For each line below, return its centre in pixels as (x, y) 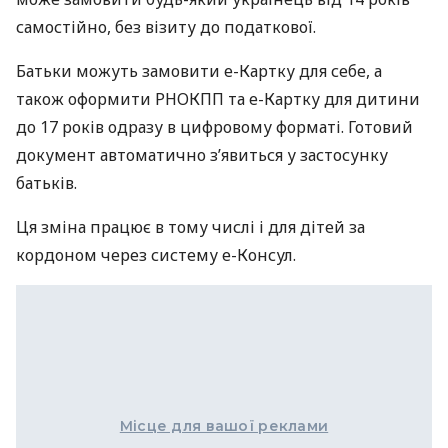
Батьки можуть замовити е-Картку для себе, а (199, 71)
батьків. (46, 183)
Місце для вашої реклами (224, 426)
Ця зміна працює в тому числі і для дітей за (190, 227)
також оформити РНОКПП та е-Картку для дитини (218, 99)
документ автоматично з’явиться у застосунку (202, 155)
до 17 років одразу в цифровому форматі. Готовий (214, 127)
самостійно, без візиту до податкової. (166, 27)
